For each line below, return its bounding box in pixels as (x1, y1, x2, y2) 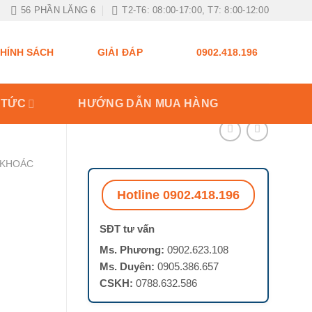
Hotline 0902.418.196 (117, 187, 240, 202)
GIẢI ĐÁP (97, 46, 143, 58)
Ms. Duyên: (99, 260, 155, 272)
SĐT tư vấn (99, 222, 155, 235)
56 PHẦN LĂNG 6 (21, 5, 96, 15)
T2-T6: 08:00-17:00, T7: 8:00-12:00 (122, 5, 269, 15)
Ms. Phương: (99, 243, 164, 256)
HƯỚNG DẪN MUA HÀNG (78, 97, 219, 109)
